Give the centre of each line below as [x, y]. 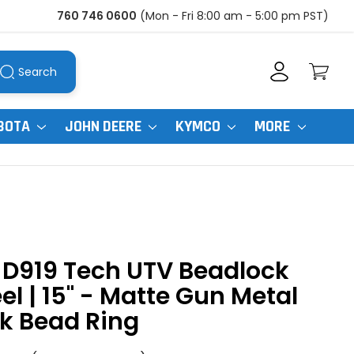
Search [38, 72]
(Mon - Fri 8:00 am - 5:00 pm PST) [234, 16]
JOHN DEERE [104, 126]
